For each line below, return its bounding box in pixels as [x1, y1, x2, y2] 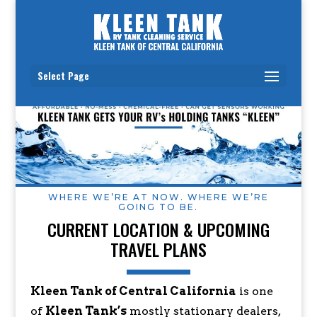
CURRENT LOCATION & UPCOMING [47, 216, 270, 242]
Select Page [37, 68, 89, 83]
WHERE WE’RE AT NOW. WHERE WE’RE [47, 191, 269, 202]
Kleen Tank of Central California [30, 284, 236, 298]
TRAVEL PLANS [110, 236, 207, 262]
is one [236, 284, 273, 298]
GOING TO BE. [118, 201, 199, 212]
